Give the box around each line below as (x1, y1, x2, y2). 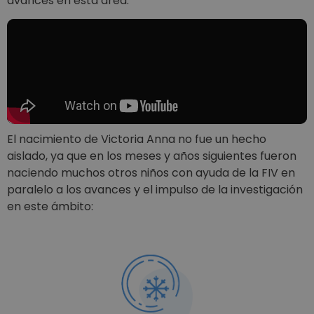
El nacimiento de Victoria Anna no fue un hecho (7, 131, 266, 148)
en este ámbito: (7, 198, 93, 215)
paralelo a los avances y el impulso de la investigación (7, 182, 303, 198)
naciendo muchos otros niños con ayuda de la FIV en (7, 165, 295, 182)
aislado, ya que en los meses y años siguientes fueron (7, 148, 296, 165)
